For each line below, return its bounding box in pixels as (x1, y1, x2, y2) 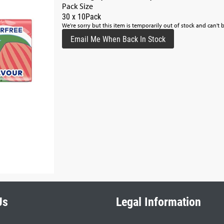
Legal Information (116, 193, 201, 210)
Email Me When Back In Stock (70, 33, 165, 44)
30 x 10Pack (62, 10, 101, 21)
